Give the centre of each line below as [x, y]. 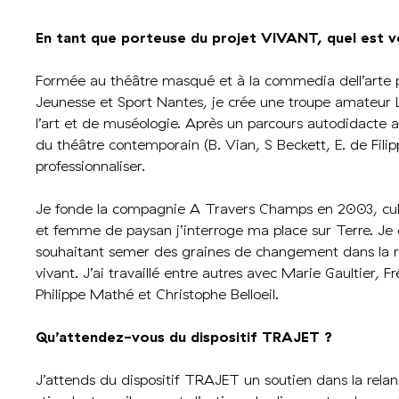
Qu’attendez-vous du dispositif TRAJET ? [186, 337]
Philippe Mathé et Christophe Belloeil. [157, 294]
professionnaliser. [90, 166]
